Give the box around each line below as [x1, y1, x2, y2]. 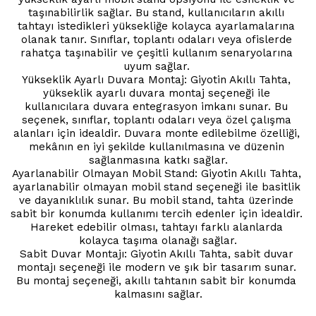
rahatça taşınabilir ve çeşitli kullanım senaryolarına [20, 46, 293, 59]
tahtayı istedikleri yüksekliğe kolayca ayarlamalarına [18, 19, 295, 32]
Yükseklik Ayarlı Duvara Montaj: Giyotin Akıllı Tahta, [22, 73, 291, 86]
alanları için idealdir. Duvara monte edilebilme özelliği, [13, 126, 300, 140]
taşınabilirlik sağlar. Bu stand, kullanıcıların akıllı [28, 6, 284, 19]
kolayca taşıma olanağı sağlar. [79, 233, 237, 247]
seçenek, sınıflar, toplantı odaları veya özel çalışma [21, 113, 291, 126]
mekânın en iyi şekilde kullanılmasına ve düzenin [28, 140, 284, 153]
